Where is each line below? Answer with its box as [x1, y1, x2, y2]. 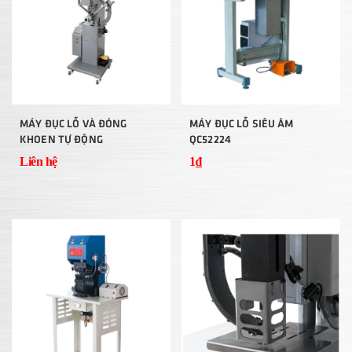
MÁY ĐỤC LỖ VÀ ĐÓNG [20, 116, 127, 130]
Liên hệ [20, 155, 57, 168]
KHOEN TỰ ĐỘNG [20, 132, 103, 145]
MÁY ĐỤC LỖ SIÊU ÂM [189, 116, 294, 130]
